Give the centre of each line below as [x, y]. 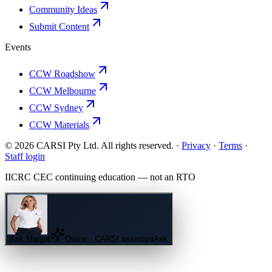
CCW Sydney [56, 108]
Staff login [25, 156]
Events [18, 47]
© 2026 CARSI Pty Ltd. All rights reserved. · [92, 145]
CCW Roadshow [62, 74]
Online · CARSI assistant [109, 239]
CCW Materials [59, 125]
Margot [38, 239]
